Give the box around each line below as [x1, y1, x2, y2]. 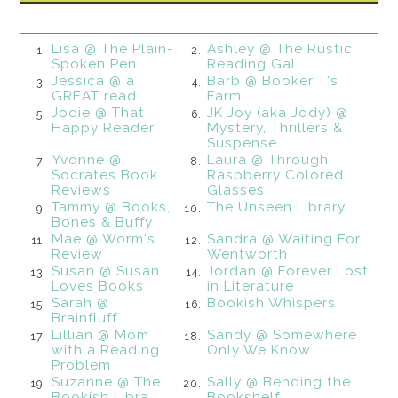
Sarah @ [52, 294, 110, 311]
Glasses [207, 181, 266, 198]
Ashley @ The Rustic [207, 40, 354, 57]
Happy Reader [52, 119, 155, 136]
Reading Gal [207, 55, 297, 72]
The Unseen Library [207, 198, 346, 215]
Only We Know [207, 341, 312, 358]
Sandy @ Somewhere [207, 326, 358, 343]
